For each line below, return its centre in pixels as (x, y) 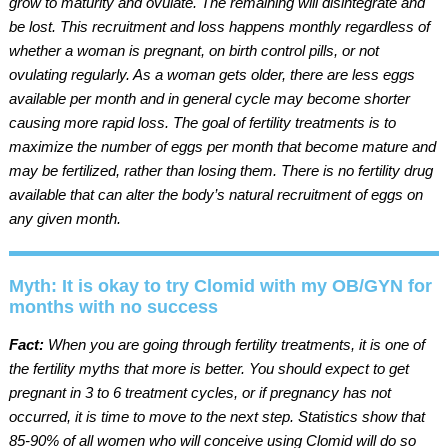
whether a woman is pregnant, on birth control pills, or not (193, 50)
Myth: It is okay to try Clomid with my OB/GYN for (220, 285)
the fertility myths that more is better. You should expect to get (208, 368)
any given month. (64, 218)
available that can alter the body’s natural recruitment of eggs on (215, 194)
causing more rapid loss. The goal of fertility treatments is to (202, 122)
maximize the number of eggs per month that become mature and (222, 146)
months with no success (113, 306)
